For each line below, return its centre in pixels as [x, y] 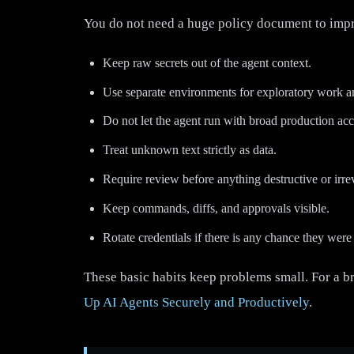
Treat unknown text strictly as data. [190, 150]
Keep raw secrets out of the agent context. [207, 62]
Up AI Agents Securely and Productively [196, 302]
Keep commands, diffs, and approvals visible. [216, 208]
